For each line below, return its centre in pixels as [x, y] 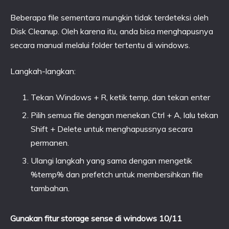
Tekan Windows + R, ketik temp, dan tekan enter [120, 97]
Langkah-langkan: [43, 71]
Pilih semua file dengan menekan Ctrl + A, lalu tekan [124, 115]
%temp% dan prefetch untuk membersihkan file [117, 174]
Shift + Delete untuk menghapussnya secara [112, 129]
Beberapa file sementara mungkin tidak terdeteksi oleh [109, 17]
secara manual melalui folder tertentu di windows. [100, 45]
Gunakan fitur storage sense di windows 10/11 [96, 218]
